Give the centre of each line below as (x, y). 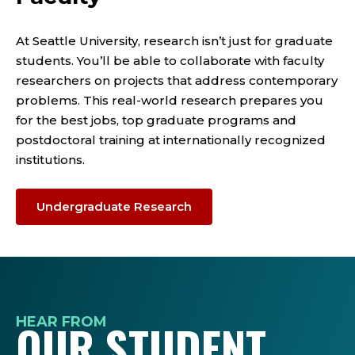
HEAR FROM (61, 321)
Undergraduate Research (114, 206)
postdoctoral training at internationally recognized (171, 139)
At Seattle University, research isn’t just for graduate (174, 40)
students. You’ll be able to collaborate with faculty (170, 60)
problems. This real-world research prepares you (170, 100)
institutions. (50, 159)
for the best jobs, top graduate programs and (156, 120)
